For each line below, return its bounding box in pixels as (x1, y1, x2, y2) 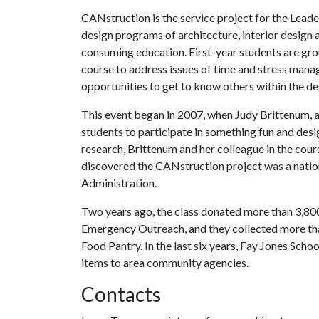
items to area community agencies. (81, 255, 249, 269)
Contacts (81, 281, 161, 306)
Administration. (81, 175, 157, 189)
